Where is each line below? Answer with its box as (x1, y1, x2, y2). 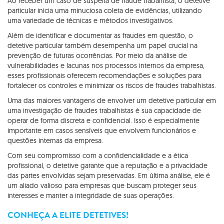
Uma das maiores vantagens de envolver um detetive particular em (7, 95, 216, 105)
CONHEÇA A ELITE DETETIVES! (7, 209, 128, 220)
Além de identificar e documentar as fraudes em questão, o (7, 30, 193, 40)
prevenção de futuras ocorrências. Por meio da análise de (7, 50, 187, 60)
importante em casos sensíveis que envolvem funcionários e (7, 125, 196, 135)
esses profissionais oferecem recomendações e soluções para (7, 70, 201, 80)
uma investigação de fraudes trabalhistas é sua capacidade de (7, 105, 201, 115)
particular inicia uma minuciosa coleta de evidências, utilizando (7, 5, 202, 15)
